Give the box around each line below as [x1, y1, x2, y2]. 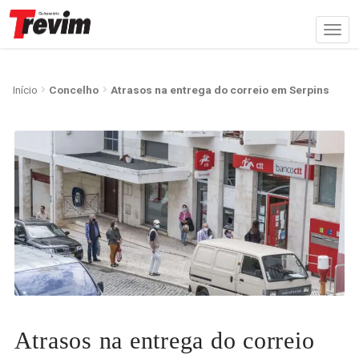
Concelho [49, 83, 99, 96]
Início [12, 83, 38, 96]
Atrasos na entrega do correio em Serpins [111, 83, 330, 96]
